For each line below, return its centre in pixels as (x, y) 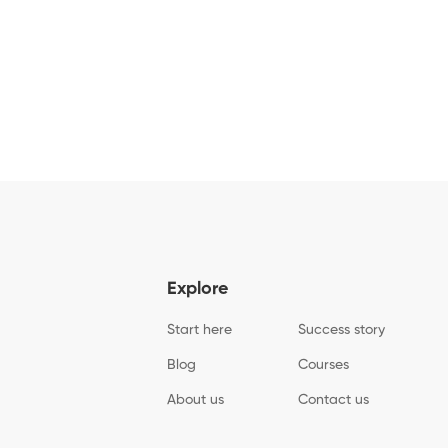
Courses (324, 364)
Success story (342, 329)
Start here (199, 329)
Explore (197, 288)
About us (195, 399)
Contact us (334, 399)
